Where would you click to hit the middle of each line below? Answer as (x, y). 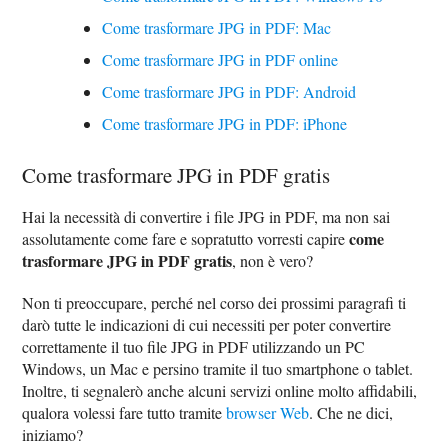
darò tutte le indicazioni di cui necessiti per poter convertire (207, 324)
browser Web (268, 412)
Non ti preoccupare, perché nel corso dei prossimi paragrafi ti (214, 302)
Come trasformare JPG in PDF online (220, 59)
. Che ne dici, (351, 412)
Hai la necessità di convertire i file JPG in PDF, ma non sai (206, 216)
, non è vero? (273, 260)
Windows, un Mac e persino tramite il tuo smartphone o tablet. (218, 368)
